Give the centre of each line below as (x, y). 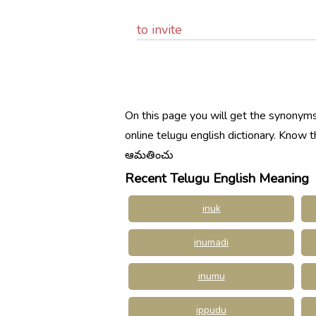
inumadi (211, 242)
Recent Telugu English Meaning (217, 178)
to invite (159, 30)
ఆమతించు (149, 155)
